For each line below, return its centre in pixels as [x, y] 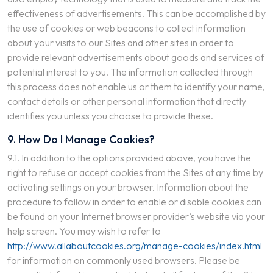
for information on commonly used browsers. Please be [124, 260]
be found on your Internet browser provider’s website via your [136, 216]
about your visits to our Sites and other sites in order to [121, 43]
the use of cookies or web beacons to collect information [126, 28]
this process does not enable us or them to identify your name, [136, 87]
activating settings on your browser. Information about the [128, 187]
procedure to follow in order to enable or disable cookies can [134, 202]
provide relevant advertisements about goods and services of [136, 57]
